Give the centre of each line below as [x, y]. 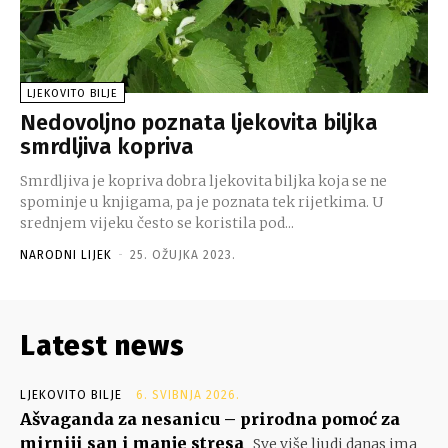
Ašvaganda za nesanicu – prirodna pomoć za [210, 418]
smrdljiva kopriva [107, 146]
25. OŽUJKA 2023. [183, 254]
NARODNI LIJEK [66, 254]
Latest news [102, 345]
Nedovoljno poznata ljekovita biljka [199, 122]
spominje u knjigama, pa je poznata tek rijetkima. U [201, 201]
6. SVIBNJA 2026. [188, 394]
